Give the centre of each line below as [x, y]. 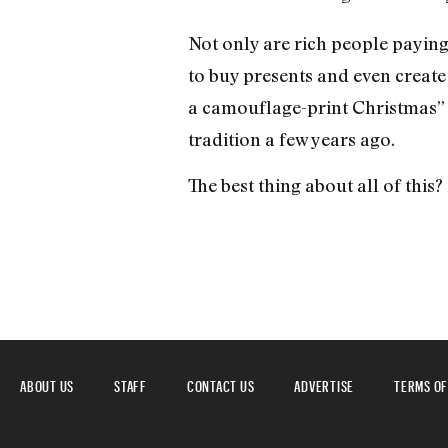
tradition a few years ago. [291, 138]
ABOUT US [47, 384]
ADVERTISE [324, 384]
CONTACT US [220, 384]
